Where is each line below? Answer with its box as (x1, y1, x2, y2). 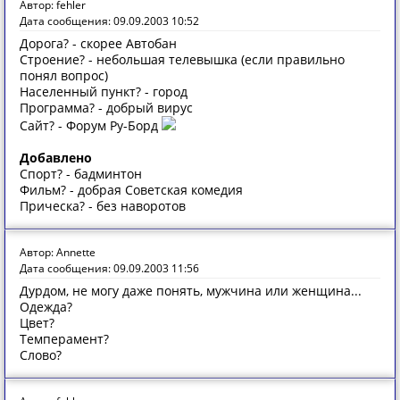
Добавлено (20, 149, 92, 166)
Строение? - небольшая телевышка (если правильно (20, 51, 345, 68)
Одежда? (20, 298, 72, 315)
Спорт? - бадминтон (20, 165, 142, 182)
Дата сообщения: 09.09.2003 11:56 (20, 261, 199, 276)
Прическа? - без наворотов (20, 197, 186, 214)
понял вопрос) (20, 67, 108, 84)
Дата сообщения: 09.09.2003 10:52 (20, 13, 199, 29)
